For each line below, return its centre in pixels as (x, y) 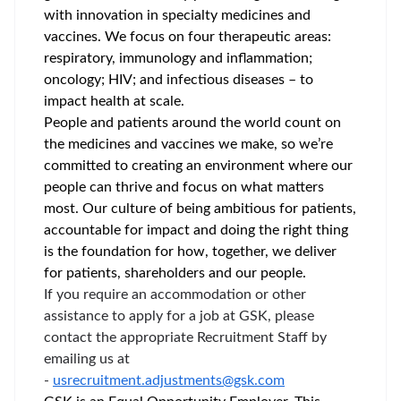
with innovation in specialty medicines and (177, 15)
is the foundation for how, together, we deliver (190, 252)
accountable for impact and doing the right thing (196, 230)
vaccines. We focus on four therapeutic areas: (188, 37)
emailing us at (87, 359)
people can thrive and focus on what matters (184, 187)
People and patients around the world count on (192, 123)
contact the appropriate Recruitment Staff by (185, 337)
